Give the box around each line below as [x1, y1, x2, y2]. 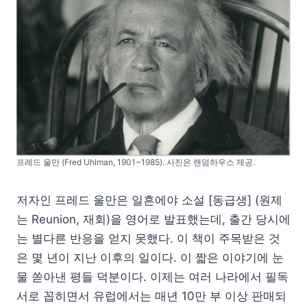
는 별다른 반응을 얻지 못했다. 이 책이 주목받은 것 [16, 231, 280, 245]
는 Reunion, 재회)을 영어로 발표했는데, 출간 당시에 [16, 212, 291, 226]
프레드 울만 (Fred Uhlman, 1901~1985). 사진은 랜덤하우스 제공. [16, 156, 255, 167]
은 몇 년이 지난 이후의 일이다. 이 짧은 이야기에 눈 [16, 250, 284, 265]
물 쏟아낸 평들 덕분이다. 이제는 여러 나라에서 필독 [16, 269, 288, 284]
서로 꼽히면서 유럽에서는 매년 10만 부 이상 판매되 [16, 288, 286, 303]
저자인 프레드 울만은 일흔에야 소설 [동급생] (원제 [16, 193, 282, 207]
